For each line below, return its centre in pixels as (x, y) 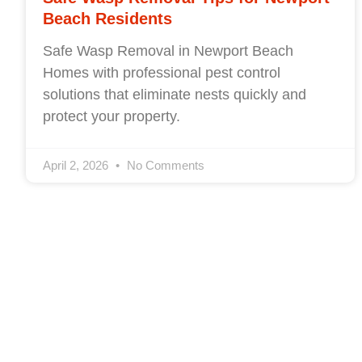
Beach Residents (107, 18)
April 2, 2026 (77, 165)
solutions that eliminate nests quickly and (175, 94)
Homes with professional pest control (162, 72)
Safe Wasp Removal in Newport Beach (168, 51)
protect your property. (112, 116)
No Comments (164, 165)
